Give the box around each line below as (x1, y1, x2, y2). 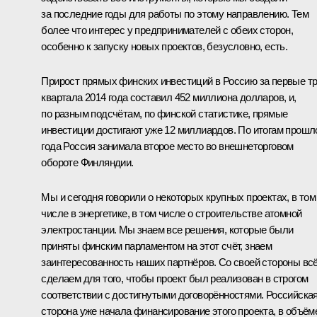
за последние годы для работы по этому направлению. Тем (41, 8, 309, 21)
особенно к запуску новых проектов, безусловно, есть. (41, 40, 288, 53)
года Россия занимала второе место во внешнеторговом (41, 140, 294, 153)
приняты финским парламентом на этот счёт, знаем (41, 240, 272, 253)
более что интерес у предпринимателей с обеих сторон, (41, 24, 294, 37)
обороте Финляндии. (41, 156, 134, 169)
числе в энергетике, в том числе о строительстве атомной (41, 207, 302, 220)
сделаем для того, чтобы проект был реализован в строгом (41, 272, 309, 285)
